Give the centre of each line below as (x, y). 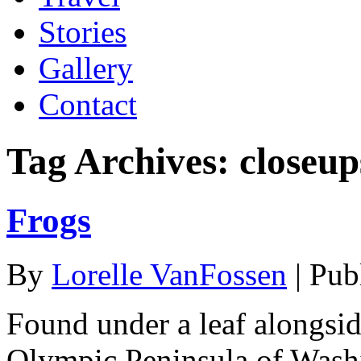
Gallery (86, 68)
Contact (88, 104)
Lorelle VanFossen (169, 274)
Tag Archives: (123, 162)
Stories (83, 31)
